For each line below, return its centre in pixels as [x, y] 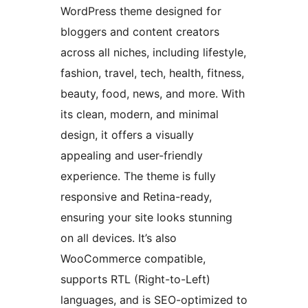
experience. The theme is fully [138, 176]
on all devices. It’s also [119, 238]
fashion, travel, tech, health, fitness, [152, 73]
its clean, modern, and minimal [140, 114]
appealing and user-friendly [132, 156]
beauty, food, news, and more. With [153, 94]
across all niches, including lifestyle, [153, 53]
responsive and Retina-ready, [136, 197]
